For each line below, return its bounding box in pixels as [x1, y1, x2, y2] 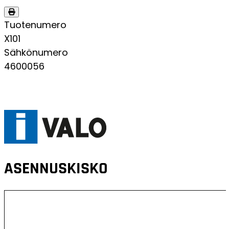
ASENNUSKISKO [4, 158, 108, 179]
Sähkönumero [4, 46, 68, 59]
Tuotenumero [4, 18, 66, 31]
